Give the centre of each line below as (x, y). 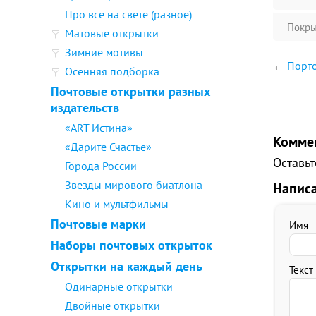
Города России (101, 166)
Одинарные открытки (119, 286)
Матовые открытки (112, 33)
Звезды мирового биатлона (134, 185)
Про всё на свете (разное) (128, 14)
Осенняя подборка (112, 71)
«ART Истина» (99, 128)
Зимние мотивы (104, 52)
